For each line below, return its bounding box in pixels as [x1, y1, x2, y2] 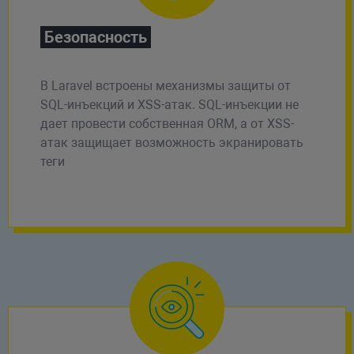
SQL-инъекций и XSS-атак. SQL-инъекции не [40, 96, 299, 112]
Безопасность [43, 27, 147, 47]
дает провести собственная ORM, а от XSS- [40, 115, 294, 131]
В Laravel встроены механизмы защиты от [40, 77, 291, 93]
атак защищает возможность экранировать [40, 134, 303, 150]
